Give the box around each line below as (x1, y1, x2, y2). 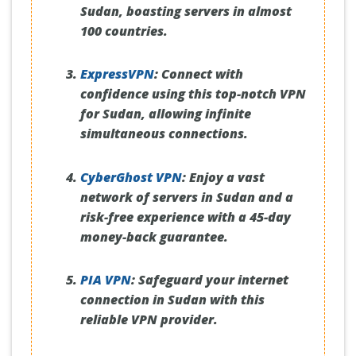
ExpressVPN (79, 65, 154, 83)
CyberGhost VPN (79, 168, 182, 186)
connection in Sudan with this (79, 291, 265, 309)
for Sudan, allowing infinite (79, 105, 251, 123)
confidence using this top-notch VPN (79, 85, 306, 103)
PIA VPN (79, 271, 131, 289)
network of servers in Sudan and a (79, 188, 293, 206)
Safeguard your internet (134, 271, 288, 289)
